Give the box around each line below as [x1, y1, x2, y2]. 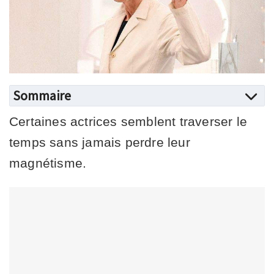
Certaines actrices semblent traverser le [9, 114, 248, 128]
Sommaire [13, 86, 71, 104]
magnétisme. [9, 155, 87, 170]
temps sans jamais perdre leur [9, 135, 190, 149]
